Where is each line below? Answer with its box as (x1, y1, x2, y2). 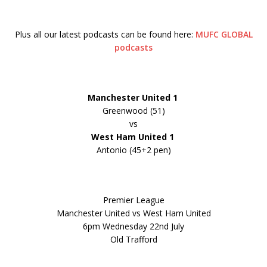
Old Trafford (110, 233, 157, 245)
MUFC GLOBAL (195, 28, 253, 40)
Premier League (103, 194, 164, 206)
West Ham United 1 (91, 131, 176, 142)
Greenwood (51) (102, 104, 165, 116)
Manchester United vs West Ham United (56, 207, 211, 219)
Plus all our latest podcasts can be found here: (14, 28, 195, 40)
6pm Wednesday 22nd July (83, 220, 184, 232)
